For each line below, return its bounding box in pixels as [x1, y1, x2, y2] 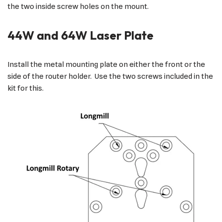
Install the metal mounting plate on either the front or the [7, 60, 205, 69]
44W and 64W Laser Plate [7, 28, 154, 43]
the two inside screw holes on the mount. [7, 2, 149, 11]
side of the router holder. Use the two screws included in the [7, 72, 213, 81]
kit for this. [7, 84, 45, 93]
